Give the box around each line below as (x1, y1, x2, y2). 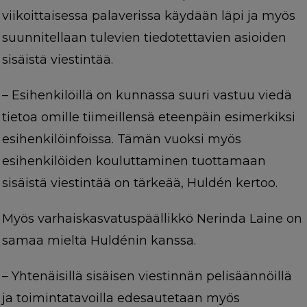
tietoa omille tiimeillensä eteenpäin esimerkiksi (1, 110, 295, 125)
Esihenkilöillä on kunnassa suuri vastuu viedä (11, 88, 292, 103)
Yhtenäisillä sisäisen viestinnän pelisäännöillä (11, 269, 292, 284)
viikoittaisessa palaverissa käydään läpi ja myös (1, 8, 295, 24)
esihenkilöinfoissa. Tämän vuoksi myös (1, 132, 241, 147)
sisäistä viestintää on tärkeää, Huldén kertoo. (1, 175, 278, 191)
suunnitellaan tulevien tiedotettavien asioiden (1, 30, 286, 46)
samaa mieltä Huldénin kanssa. (1, 233, 199, 249)
